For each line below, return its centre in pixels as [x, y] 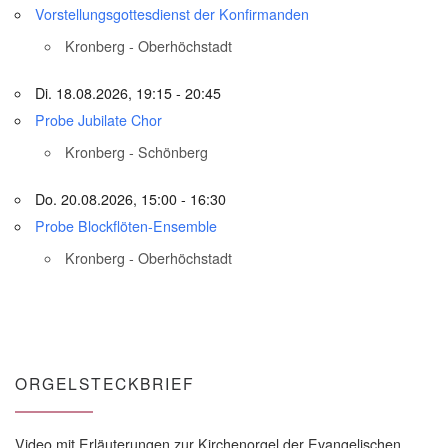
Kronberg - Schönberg [137, 152]
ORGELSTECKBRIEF [105, 383]
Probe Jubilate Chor [99, 120]
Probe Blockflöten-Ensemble [126, 226]
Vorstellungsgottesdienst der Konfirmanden [172, 14]
